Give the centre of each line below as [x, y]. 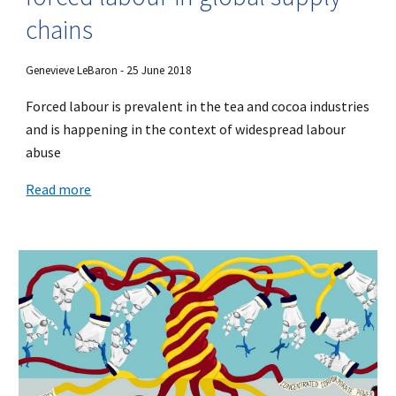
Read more [59, 189]
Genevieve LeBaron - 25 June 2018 [109, 70]
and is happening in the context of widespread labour [186, 129]
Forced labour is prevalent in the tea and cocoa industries [198, 106]
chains [60, 29]
